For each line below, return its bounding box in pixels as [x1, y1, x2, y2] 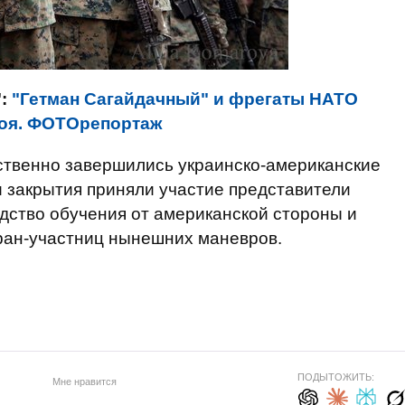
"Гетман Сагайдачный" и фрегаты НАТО [12, 89, 358, 108]
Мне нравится [52, 375, 117, 387]
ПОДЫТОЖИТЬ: [297, 372, 374, 382]
